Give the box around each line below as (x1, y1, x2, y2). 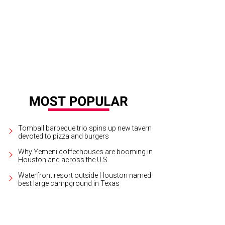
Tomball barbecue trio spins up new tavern (18, 124, 152, 132)
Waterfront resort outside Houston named (18, 171, 152, 179)
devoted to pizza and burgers (18, 132, 109, 140)
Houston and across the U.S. (18, 155, 109, 164)
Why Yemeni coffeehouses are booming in (18, 147, 153, 156)
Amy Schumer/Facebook (119, 15, 188, 23)
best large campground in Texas (18, 179, 120, 187)
